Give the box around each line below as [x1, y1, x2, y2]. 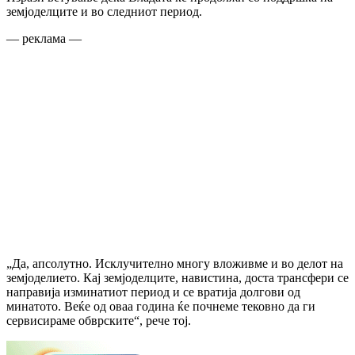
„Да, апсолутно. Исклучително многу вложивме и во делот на [6, 256, 343, 270]
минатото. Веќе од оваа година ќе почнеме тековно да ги [6, 299, 315, 313]
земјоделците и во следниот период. [6, 4, 202, 18]
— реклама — [6, 31, 82, 45]
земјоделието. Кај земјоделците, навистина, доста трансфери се [6, 270, 349, 284]
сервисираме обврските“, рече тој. [6, 313, 191, 327]
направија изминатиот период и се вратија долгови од [6, 284, 300, 299]
